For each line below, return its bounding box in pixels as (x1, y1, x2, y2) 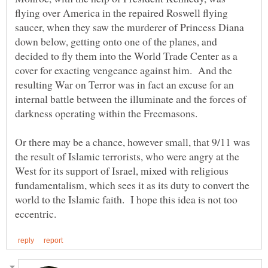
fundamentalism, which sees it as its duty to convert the (15, 178, 249, 193)
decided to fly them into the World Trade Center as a (15, 48, 237, 63)
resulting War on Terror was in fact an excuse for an (15, 77, 234, 92)
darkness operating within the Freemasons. (15, 106, 201, 121)
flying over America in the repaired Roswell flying (15, 5, 228, 20)
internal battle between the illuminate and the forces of (15, 92, 246, 106)
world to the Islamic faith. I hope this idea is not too (15, 192, 237, 207)
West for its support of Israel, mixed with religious (15, 163, 229, 178)
